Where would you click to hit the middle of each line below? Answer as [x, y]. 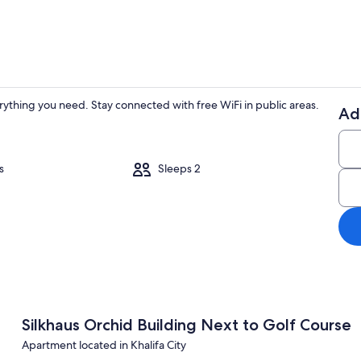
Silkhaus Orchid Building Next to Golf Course [186, 324]
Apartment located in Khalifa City [104, 344]
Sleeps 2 [179, 169]
